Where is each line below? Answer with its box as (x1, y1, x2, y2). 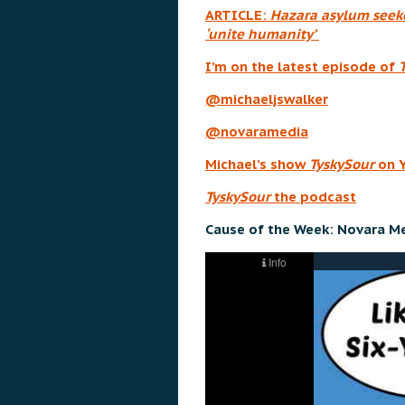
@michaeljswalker (205, 90, 328, 108)
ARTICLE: (205, 6, 270, 24)
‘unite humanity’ (205, 25, 319, 43)
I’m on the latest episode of (205, 58, 399, 76)
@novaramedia (205, 123, 308, 141)
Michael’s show (205, 155, 309, 174)
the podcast (274, 188, 356, 206)
